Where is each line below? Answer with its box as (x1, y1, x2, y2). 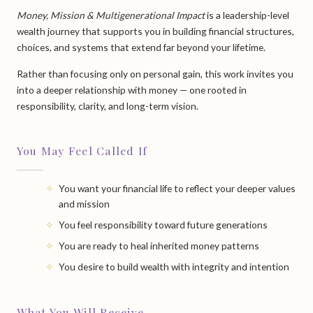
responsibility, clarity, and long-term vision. (16, 100, 198, 112)
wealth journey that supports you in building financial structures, (16, 25, 294, 38)
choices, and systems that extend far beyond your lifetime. (16, 41, 265, 54)
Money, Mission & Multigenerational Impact (16, 9, 205, 22)
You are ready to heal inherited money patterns (58, 240, 259, 252)
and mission (58, 197, 110, 210)
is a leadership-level (204, 9, 289, 22)
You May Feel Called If (16, 143, 148, 159)
